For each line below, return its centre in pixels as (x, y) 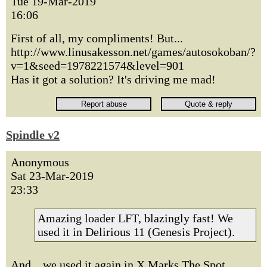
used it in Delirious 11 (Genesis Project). (136, 232)
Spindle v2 (33, 135)
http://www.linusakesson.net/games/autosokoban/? (133, 52)
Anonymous (40, 162)
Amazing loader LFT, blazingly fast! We (135, 218)
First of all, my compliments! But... (97, 38)
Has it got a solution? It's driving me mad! (113, 79)
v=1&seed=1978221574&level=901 (97, 66)
